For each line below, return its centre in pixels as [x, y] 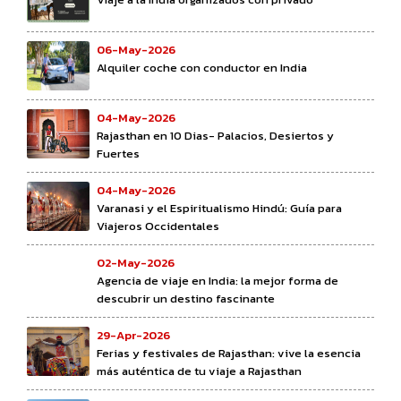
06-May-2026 [136, 49]
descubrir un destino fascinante [186, 298]
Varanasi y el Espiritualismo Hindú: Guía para [219, 208]
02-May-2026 [136, 262]
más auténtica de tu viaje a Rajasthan [199, 371]
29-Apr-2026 [133, 335]
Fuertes [118, 153]
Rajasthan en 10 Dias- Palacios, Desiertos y [215, 135]
